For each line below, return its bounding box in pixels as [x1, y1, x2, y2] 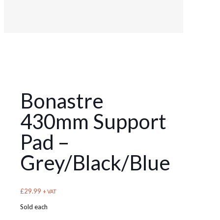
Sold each [20, 203, 48, 211]
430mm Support [20, 109, 166, 134]
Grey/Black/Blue [20, 150, 170, 175]
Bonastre [20, 88, 104, 113]
